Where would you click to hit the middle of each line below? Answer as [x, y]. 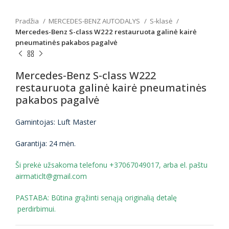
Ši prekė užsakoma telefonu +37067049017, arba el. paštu [111, 165]
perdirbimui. [36, 209]
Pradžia [28, 21]
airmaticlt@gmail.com [51, 176]
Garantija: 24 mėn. [45, 143]
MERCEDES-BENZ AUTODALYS [95, 21]
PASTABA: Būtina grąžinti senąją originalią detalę [96, 198]
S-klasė [162, 21]
